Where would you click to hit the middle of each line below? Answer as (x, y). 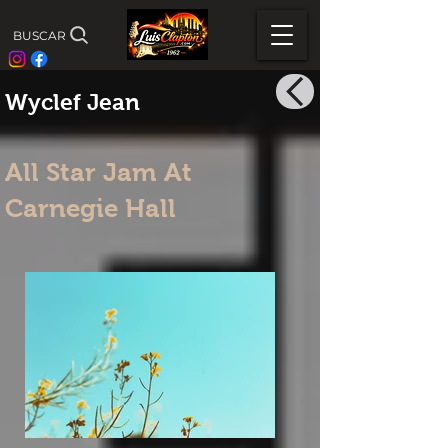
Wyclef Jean (72, 102)
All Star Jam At (98, 172)
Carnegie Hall (90, 208)
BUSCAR (39, 35)
